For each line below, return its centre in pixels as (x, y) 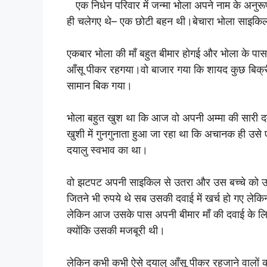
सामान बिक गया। (100, 85)
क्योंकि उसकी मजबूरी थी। (116, 230)
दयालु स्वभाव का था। (107, 150)
